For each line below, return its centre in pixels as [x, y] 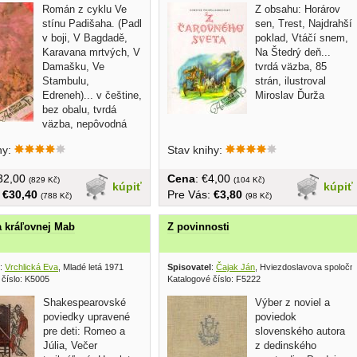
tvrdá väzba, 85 [291, 66]
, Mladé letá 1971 [91, 267]
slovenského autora [300, 331]
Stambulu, [66, 80]
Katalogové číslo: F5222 [214, 279]
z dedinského [286, 346]
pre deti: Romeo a [84, 331]
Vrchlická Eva [31, 267]
